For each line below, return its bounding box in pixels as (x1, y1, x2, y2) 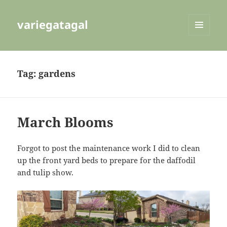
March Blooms (17, 113, 114, 132)
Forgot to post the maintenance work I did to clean (17, 143, 201, 154)
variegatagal (17, 17, 89, 32)
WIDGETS (188, 52, 217, 61)
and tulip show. (17, 167, 74, 178)
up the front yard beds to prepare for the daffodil (17, 155, 196, 166)
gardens (39, 67, 76, 80)
